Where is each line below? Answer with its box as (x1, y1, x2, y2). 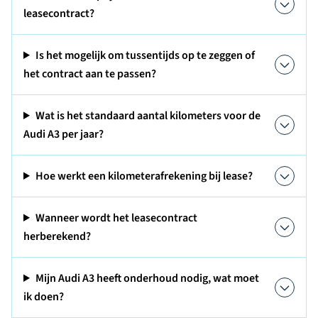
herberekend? (23, 229, 91, 244)
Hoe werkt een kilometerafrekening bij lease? (35, 168, 253, 184)
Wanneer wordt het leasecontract (35, 210, 197, 226)
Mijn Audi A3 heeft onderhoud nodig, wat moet (35, 270, 259, 286)
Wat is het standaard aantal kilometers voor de (35, 108, 261, 124)
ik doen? (23, 289, 64, 305)
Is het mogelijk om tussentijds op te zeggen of (35, 48, 255, 63)
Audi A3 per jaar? (23, 126, 104, 142)
